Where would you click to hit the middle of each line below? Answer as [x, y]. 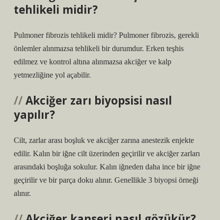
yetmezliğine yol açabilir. [52, 75]
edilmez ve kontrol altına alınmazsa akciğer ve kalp [93, 62]
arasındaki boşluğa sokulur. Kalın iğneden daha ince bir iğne [107, 167]
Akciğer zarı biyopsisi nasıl [99, 100]
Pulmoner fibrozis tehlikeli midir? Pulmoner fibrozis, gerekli [106, 35]
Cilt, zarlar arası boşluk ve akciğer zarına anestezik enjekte [104, 140]
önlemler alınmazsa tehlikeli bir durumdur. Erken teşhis [99, 48]
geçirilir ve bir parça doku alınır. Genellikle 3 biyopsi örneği [106, 180]
